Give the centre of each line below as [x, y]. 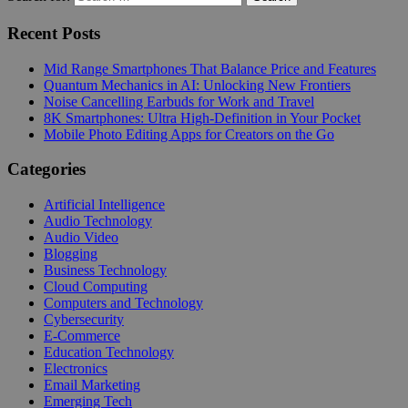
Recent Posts [54, 33]
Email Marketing [92, 385]
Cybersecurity [84, 320]
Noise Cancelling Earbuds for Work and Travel [179, 101]
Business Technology [105, 270]
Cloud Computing [96, 287]
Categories [46, 169]
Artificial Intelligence [104, 205]
